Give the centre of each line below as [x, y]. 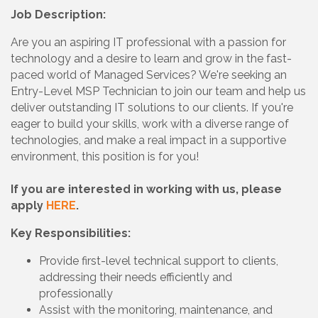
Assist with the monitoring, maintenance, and [156, 309]
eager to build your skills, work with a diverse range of [150, 124]
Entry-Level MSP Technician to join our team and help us [158, 91]
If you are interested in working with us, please [146, 189]
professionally [77, 293]
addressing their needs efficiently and [136, 277]
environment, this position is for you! [105, 156]
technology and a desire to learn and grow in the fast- [151, 58]
